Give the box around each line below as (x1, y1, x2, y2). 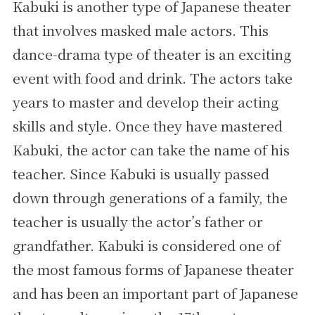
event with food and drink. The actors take (12, 68, 292, 89)
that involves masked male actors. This (12, 20, 269, 41)
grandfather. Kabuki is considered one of (12, 236, 281, 256)
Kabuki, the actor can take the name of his (12, 140, 290, 160)
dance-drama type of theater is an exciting (12, 44, 291, 65)
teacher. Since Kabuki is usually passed (12, 164, 269, 184)
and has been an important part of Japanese (12, 283, 298, 304)
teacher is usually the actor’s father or (12, 212, 263, 232)
